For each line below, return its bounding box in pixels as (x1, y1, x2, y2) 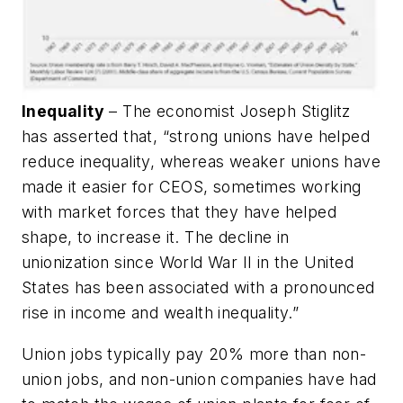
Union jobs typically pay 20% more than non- (22, 344, 367, 363)
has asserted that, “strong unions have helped (22, 126, 370, 146)
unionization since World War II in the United (22, 252, 354, 272)
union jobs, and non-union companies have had (22, 369, 377, 389)
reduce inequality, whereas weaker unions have (22, 151, 381, 171)
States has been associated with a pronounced (22, 277, 375, 297)
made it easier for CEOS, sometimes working (22, 176, 362, 196)
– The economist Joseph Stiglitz (104, 101, 351, 121)
